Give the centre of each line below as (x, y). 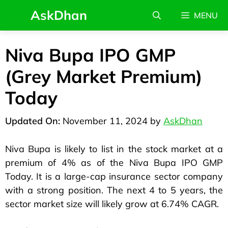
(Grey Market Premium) (104, 76)
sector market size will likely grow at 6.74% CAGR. (112, 204)
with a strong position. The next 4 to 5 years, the (114, 190)
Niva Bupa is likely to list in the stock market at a (114, 149)
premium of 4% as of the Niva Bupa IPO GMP (114, 163)
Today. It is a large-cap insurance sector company (114, 177)
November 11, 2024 (105, 121)
